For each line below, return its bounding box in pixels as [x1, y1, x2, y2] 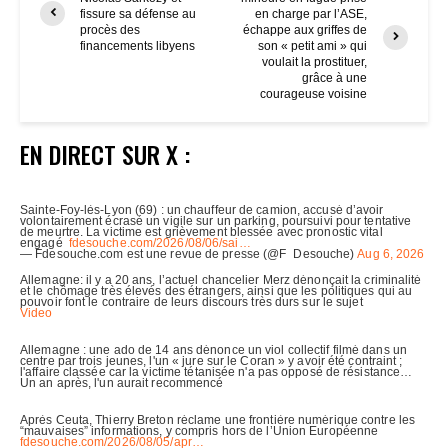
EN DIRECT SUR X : [20, 135, 190, 172]
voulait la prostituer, [262, 54, 368, 69]
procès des [80, 22, 140, 37]
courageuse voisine [260, 86, 368, 101]
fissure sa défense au [80, 6, 196, 21]
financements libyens [80, 38, 195, 53]
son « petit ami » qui [258, 38, 368, 53]
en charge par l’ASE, [255, 6, 368, 21]
